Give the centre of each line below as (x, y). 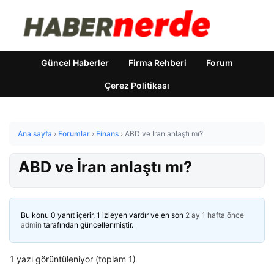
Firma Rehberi (157, 63)
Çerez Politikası (137, 85)
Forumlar (74, 134)
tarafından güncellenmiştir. (87, 225)
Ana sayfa (35, 134)
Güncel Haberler (75, 63)
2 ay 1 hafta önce (215, 215)
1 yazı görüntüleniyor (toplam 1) (73, 259)
